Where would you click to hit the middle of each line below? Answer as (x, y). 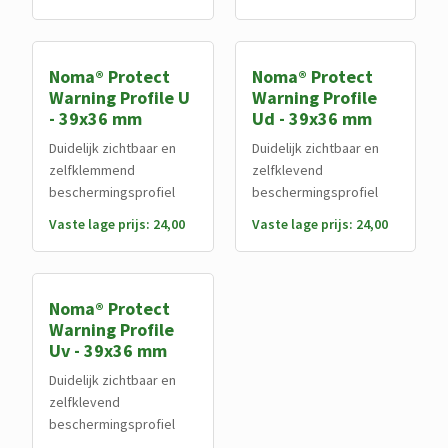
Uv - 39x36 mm (108, 350)
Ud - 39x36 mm (311, 118)
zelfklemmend (92, 170)
